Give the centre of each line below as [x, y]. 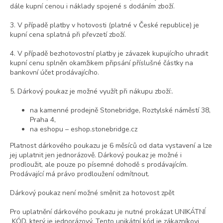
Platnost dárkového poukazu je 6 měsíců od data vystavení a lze [111, 146]
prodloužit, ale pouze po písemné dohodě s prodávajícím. [99, 165]
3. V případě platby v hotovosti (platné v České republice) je [105, 25]
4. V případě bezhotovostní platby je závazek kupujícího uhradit [109, 54]
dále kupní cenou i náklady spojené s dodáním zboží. [92, 6]
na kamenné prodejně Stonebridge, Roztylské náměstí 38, [120, 111]
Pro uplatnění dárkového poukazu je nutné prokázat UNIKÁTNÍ [108, 212]
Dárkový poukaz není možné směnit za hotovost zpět [92, 193]
